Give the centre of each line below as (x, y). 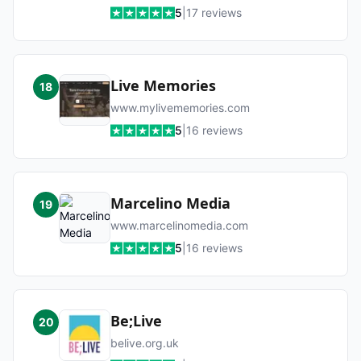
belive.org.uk (145, 343)
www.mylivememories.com (180, 108)
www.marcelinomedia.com (179, 225)
